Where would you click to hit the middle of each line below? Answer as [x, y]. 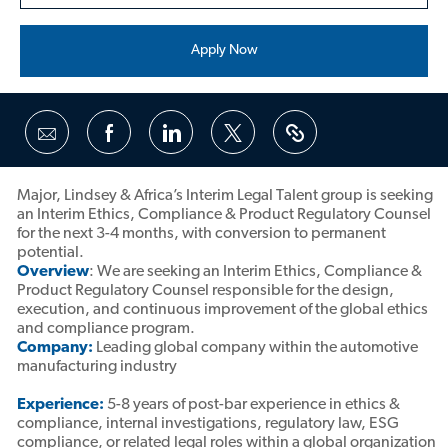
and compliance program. [105, 329]
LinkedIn [212, 173]
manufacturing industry [96, 367]
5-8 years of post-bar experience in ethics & [251, 405]
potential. [50, 253]
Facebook [156, 173]
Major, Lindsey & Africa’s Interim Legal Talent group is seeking [224, 196]
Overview [52, 272]
